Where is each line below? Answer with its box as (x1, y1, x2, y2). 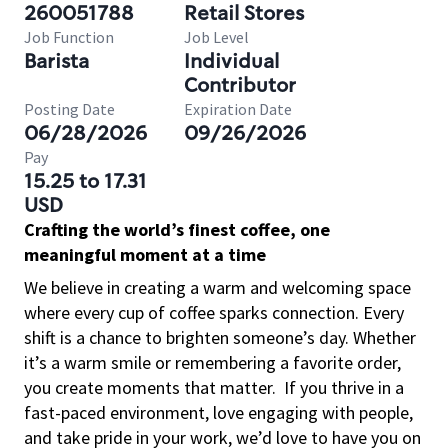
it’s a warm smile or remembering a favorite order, (24, 351, 401, 374)
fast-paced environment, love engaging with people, (24, 401, 413, 424)
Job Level (184, 27, 249, 47)
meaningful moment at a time (24, 243, 266, 266)
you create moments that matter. (24, 376, 276, 399)
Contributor (184, 72, 296, 98)
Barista (24, 48, 89, 74)
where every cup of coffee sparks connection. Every (24, 301, 404, 324)
